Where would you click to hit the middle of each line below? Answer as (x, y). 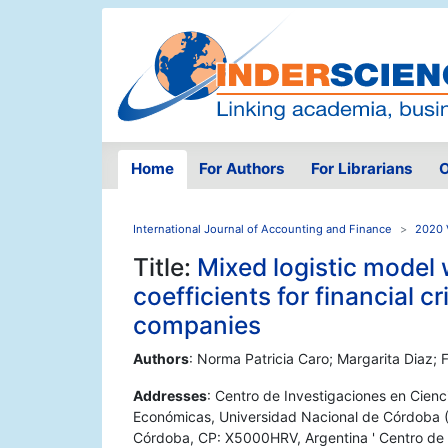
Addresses (170, 396)
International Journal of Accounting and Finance (262, 229)
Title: (165, 267)
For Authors (242, 169)
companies (197, 325)
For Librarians (361, 169)
